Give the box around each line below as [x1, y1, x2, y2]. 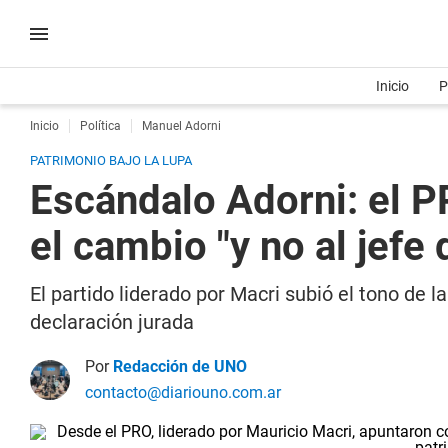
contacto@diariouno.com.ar [85, 383, 281, 402]
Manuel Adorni [142, 119, 221, 133]
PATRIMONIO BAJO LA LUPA [30, 153, 192, 168]
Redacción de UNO [113, 357, 247, 376]
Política [80, 119, 121, 133]
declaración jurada [30, 310, 194, 334]
